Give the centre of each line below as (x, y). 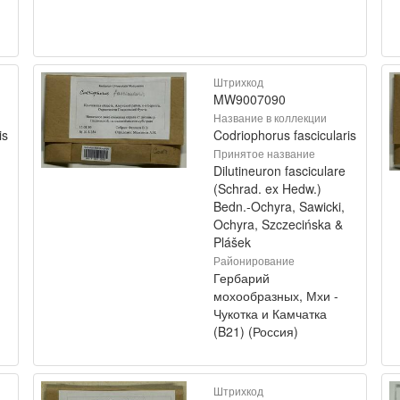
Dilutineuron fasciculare (279, 171)
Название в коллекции (270, 117)
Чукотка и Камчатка (270, 313)
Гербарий (242, 278)
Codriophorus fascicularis (285, 135)
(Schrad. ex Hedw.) (267, 188)
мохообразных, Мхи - (276, 296)
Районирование (254, 260)
